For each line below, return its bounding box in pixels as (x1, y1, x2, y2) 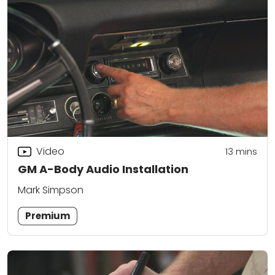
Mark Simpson (18, 183, 83, 198)
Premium (25, 209, 71, 223)
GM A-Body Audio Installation (18, 161, 188, 177)
